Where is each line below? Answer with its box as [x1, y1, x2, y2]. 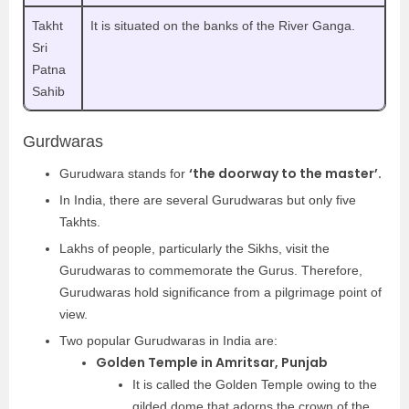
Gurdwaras [23, 131, 103, 151]
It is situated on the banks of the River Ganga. [90, 17, 359, 33]
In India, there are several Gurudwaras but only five [59, 192, 356, 207]
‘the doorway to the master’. [189, 163, 384, 183]
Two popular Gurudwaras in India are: [59, 332, 278, 348]
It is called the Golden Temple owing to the [132, 376, 377, 392]
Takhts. [59, 214, 104, 229]
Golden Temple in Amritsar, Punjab [96, 352, 330, 372]
